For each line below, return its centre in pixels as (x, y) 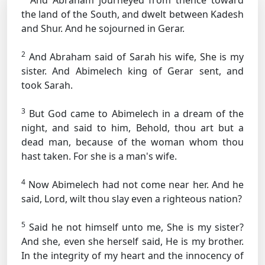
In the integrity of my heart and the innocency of (132, 256)
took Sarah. (47, 85)
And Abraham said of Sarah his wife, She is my (135, 57)
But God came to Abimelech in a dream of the (135, 114)
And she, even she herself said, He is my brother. (132, 241)
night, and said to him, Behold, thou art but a (132, 128)
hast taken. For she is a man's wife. (99, 156)
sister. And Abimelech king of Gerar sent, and (132, 71)
